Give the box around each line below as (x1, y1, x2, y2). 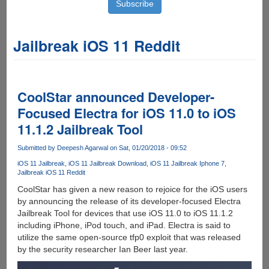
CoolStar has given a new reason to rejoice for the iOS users (17, 184, 247, 195)
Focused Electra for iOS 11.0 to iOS (17, 103, 236, 122)
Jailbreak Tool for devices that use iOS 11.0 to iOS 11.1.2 (17, 208, 233, 219)
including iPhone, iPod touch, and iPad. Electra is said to (17, 220, 231, 231)
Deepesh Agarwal (56, 144, 108, 151)
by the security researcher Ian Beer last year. (17, 244, 188, 255)
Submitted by (17, 144, 57, 151)
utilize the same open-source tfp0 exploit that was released (17, 232, 241, 243)
